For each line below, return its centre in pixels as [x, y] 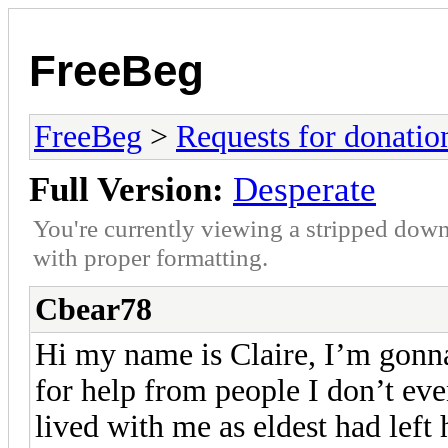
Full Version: [126, 189]
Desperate [304, 189]
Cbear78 [93, 309]
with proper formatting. [150, 256]
